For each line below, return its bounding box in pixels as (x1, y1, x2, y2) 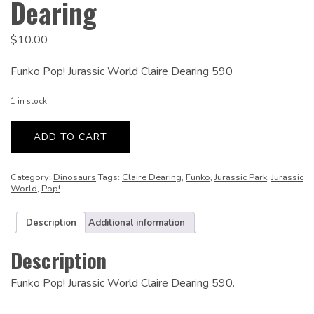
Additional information (88, 216, 186, 229)
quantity (11, 153, 43, 166)
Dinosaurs (53, 170, 96, 184)
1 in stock (11, 95, 47, 107)
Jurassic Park (214, 170, 267, 184)
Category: (11, 170, 53, 184)
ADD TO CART (34, 130, 107, 144)
